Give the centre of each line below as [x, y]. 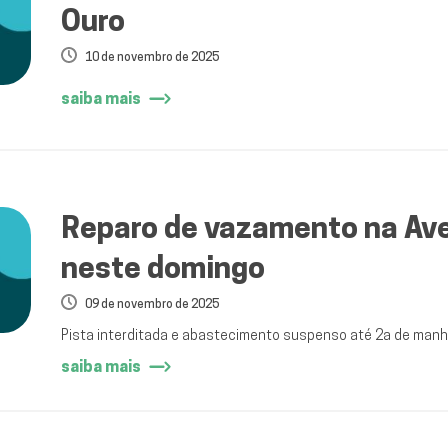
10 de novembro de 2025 [151, 56]
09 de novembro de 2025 [151, 304]
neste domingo [162, 267]
